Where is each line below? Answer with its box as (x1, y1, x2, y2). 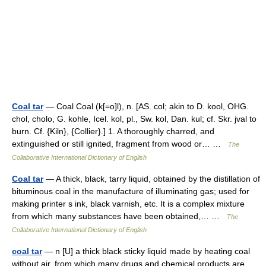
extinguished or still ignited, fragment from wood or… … (12, 139, 228, 148)
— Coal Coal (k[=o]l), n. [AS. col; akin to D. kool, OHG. (43, 102, 249, 111)
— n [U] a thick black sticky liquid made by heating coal (42, 246, 250, 256)
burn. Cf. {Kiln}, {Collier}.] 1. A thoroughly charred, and (12, 126, 214, 136)
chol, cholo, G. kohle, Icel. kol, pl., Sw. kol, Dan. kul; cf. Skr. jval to (12, 114, 256, 123)
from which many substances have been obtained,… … (12, 211, 227, 221)
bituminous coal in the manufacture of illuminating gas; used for (12, 186, 249, 196)
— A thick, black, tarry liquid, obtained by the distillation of (43, 174, 260, 183)
